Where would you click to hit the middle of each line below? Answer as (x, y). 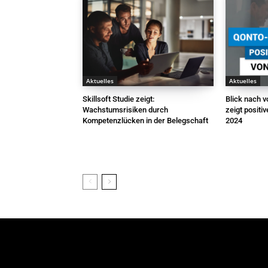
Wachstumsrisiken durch (125, 110)
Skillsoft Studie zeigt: (118, 99)
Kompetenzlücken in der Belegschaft (145, 121)
